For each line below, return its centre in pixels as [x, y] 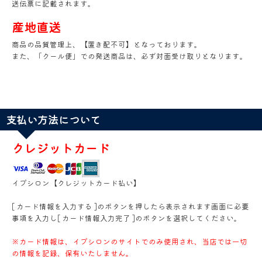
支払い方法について [53, 119]
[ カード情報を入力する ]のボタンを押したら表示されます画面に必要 [130, 206]
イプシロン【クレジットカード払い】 [76, 182]
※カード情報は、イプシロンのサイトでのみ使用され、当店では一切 [130, 241]
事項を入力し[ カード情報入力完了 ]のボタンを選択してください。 [127, 218]
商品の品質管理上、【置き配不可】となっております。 [107, 44]
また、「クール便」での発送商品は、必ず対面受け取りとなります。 [130, 56]
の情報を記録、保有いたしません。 [73, 253]
